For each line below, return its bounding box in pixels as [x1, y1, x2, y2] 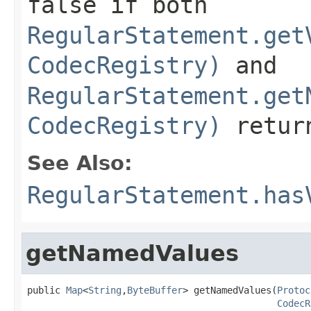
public [27, 284, 66, 296]
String [88, 284, 121, 296]
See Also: [27, 151, 133, 175]
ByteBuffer [127, 284, 183, 296]
